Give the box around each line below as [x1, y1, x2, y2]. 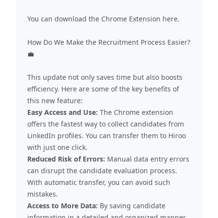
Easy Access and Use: [27, 107, 98, 117]
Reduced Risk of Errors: [27, 154, 105, 163]
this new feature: [27, 95, 83, 105]
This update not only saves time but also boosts [27, 72, 182, 82]
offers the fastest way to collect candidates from [27, 119, 184, 128]
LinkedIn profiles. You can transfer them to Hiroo [27, 130, 186, 140]
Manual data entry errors [105, 154, 189, 163]
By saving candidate [98, 200, 165, 210]
